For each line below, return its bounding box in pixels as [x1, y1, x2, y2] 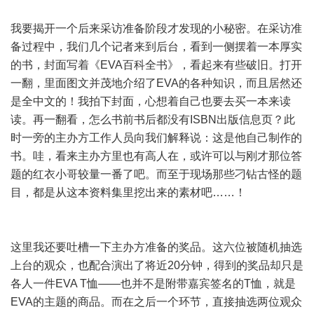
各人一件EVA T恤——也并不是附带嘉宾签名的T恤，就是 [11, 278, 296, 289]
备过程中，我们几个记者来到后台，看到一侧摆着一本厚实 [11, 41, 302, 53]
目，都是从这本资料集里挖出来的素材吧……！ [11, 186, 246, 198]
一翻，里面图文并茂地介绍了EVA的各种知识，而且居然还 [11, 77, 302, 89]
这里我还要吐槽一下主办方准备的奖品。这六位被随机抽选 [11, 241, 302, 253]
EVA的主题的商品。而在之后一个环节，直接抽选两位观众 [11, 296, 302, 308]
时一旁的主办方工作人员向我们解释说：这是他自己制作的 [11, 132, 302, 144]
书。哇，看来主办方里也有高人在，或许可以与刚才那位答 [11, 150, 302, 162]
